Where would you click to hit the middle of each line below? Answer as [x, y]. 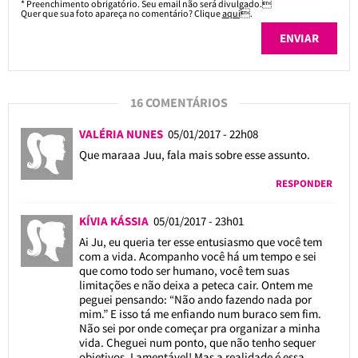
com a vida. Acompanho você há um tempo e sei [197, 256]
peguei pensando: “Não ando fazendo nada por [195, 299]
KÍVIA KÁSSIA [116, 221]
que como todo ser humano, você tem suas [184, 270]
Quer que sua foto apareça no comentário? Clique [121, 13]
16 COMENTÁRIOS [179, 102]
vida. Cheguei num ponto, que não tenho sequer [197, 342]
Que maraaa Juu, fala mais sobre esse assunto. [194, 154]
